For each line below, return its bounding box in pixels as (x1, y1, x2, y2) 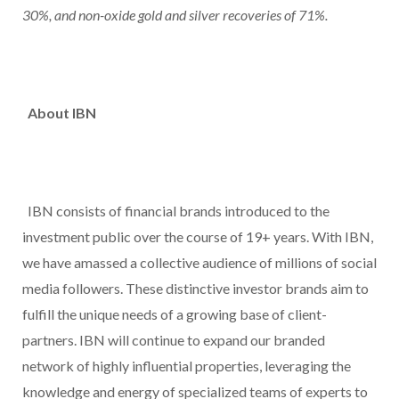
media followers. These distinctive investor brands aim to (22, 280, 369, 297)
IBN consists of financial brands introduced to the (22, 202, 330, 220)
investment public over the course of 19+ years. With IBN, (22, 228, 373, 246)
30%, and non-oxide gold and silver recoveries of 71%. (22, 6, 330, 24)
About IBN (25, 104, 99, 122)
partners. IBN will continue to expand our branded (22, 331, 325, 349)
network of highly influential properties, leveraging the (22, 357, 351, 375)
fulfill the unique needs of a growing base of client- (22, 305, 327, 323)
